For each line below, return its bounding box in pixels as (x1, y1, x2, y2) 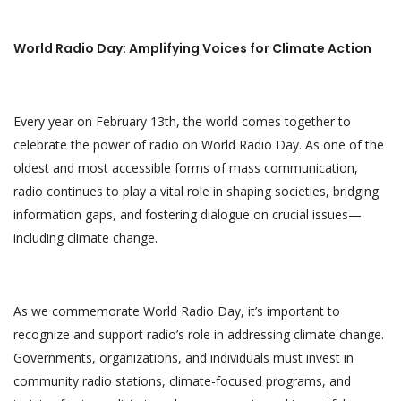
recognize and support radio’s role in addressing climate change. (13, 325, 384, 343)
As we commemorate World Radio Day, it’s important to (13, 302, 340, 320)
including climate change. (13, 228, 158, 246)
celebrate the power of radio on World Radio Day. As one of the (13, 135, 384, 153)
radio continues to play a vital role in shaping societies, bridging (13, 182, 379, 200)
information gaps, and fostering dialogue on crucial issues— (13, 205, 362, 223)
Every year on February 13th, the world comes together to (13, 112, 351, 130)
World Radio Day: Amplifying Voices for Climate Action (13, 38, 371, 57)
